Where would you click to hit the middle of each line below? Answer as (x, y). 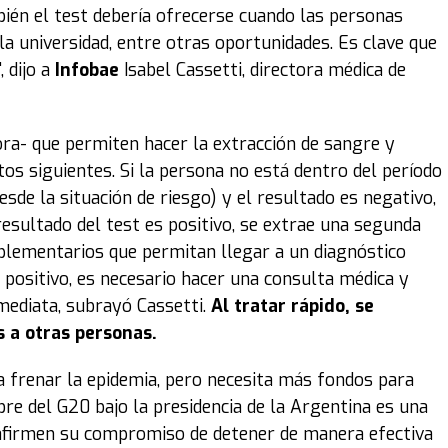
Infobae (87, 70)
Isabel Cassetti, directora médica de (262, 70)
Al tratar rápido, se (292, 306)
